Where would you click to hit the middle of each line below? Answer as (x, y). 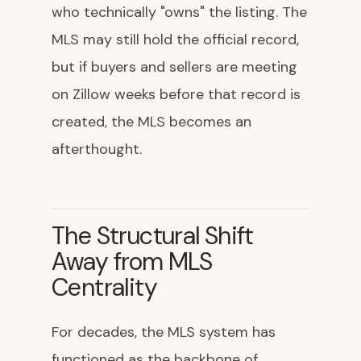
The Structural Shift (153, 236)
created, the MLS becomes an (151, 122)
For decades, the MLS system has (164, 332)
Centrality (104, 287)
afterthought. (97, 149)
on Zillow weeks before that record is (176, 94)
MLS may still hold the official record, (175, 39)
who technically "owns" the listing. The (179, 12)
